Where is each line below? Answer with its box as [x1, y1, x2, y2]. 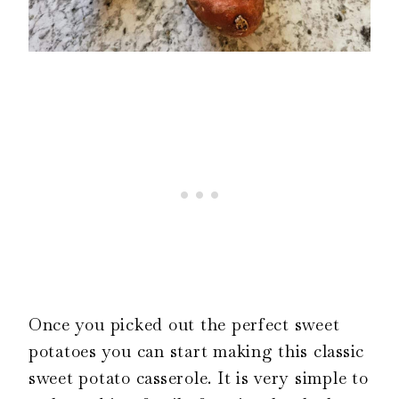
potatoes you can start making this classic [28, 339, 365, 362]
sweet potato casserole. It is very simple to [28, 366, 369, 389]
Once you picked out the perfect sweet [28, 313, 340, 336]
